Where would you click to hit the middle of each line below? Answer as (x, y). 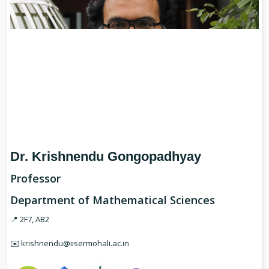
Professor (35, 178)
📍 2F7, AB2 (30, 219)
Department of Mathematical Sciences (113, 200)
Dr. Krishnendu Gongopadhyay (106, 156)
